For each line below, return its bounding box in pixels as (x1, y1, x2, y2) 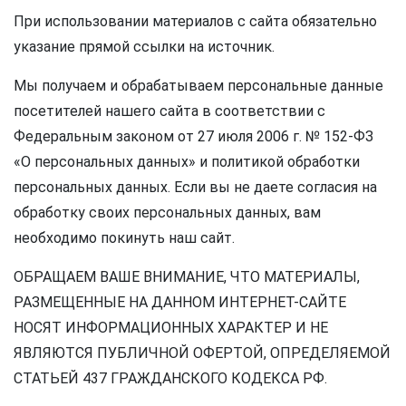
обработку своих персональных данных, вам (14, 204, 321, 221)
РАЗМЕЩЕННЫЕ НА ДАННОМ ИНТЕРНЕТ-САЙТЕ (14, 294, 346, 311)
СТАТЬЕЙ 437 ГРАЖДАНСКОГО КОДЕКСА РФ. (14, 370, 327, 387)
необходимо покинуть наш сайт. (14, 229, 235, 246)
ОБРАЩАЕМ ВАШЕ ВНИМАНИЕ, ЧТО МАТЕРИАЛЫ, (14, 268, 360, 285)
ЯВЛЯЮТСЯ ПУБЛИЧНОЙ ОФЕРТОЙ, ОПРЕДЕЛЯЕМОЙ (14, 344, 391, 362)
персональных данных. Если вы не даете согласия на (14, 179, 377, 196)
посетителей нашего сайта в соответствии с (14, 102, 325, 120)
